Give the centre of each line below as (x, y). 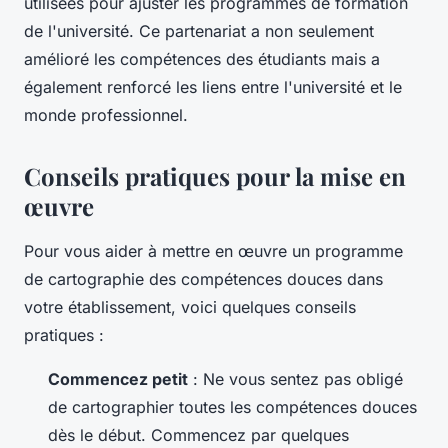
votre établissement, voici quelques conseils (190, 307)
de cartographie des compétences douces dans (203, 279)
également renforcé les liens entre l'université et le (213, 87)
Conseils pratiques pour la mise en (215, 176)
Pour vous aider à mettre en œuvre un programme (213, 251)
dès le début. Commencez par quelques (198, 435)
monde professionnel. (106, 115)
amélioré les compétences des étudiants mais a (202, 59)
